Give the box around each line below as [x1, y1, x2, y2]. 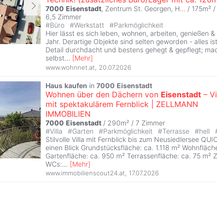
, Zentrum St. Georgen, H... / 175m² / [101, 4, 216, 13]
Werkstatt [74, 21, 106, 30]
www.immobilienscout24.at [46, 169, 125, 177]
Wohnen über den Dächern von [46, 89, 161, 99]
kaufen [64, 81, 87, 90]
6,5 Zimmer [46, 13, 81, 21]
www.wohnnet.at [46, 63, 95, 71]
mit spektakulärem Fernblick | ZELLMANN [46, 99, 198, 109]
